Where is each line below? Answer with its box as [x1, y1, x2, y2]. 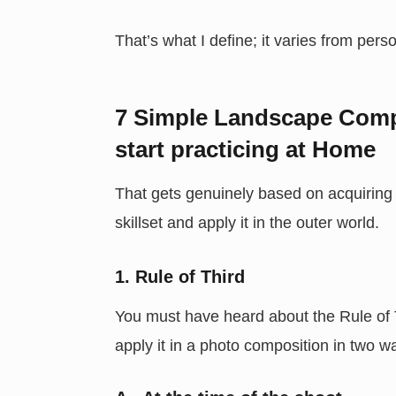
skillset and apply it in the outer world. [115, 213, 380, 232]
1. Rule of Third [115, 266, 246, 286]
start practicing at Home [115, 136, 377, 164]
